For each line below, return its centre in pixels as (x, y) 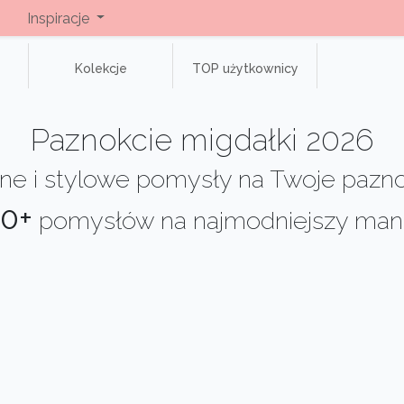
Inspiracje (60, 18)
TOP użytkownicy (245, 69)
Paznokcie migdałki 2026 (202, 140)
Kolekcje (101, 69)
